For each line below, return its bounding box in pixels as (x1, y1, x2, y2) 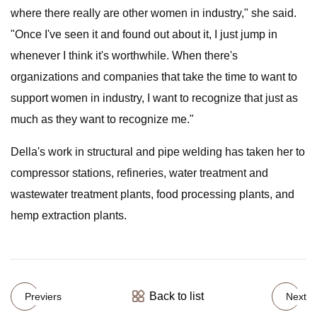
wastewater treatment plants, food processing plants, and (11, 188, 294, 200)
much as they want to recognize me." (11, 113, 194, 125)
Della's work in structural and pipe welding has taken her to (11, 146, 305, 158)
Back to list (149, 290, 204, 302)
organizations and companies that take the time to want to (11, 71, 297, 83)
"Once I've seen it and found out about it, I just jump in (11, 28, 277, 40)
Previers (25, 290, 62, 302)
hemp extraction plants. (11, 209, 127, 221)
